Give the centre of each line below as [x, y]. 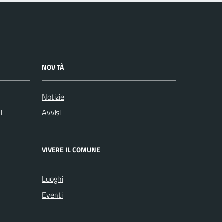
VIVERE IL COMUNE [71, 149]
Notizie [53, 97]
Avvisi [51, 112]
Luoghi [53, 179]
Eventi [52, 195]
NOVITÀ [53, 67]
